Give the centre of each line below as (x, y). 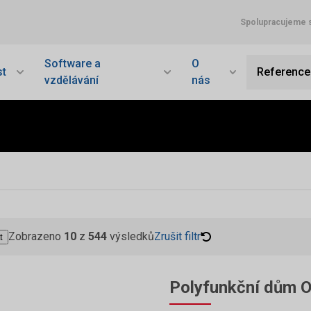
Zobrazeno (36, 236)
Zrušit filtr (177, 236)
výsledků (131, 236)
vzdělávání (71, 80)
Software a (72, 64)
